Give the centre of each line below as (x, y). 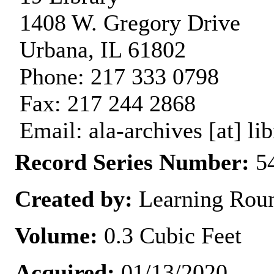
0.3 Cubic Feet (170, 236)
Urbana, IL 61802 (103, 50)
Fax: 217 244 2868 (108, 104)
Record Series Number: (132, 162)
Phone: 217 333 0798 (119, 77)
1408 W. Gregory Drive (130, 23)
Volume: (56, 236)
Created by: (77, 199)
